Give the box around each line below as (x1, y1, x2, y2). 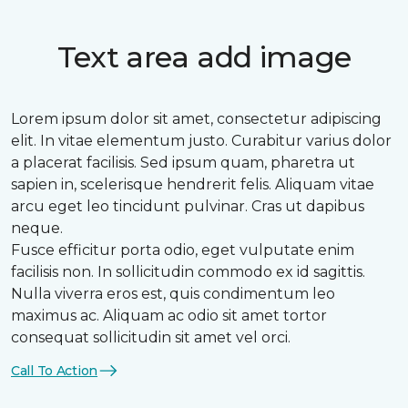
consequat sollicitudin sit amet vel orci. (11, 329, 291, 346)
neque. (11, 219, 63, 237)
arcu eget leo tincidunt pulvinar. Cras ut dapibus (11, 198, 364, 215)
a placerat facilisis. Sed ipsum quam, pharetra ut (11, 154, 355, 171)
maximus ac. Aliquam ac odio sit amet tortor (11, 307, 327, 324)
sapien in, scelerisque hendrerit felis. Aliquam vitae (11, 176, 374, 193)
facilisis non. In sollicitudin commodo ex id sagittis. (11, 263, 365, 280)
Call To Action (11, 362, 98, 379)
